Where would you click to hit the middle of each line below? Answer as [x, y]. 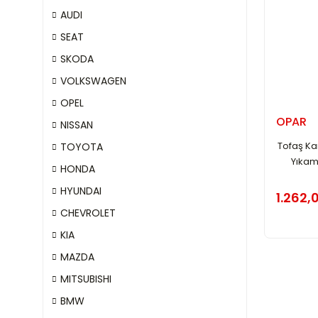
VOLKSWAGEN [93, 81]
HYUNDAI [81, 191]
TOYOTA [82, 147]
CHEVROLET [88, 213]
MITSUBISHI [86, 279]
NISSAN [77, 125]
